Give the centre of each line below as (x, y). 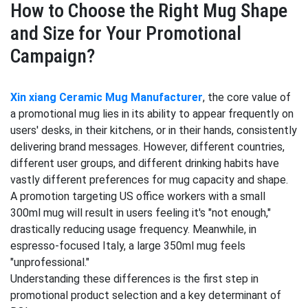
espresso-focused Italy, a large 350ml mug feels (128, 246)
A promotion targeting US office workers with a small (138, 196)
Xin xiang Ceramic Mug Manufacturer (107, 97)
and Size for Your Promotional (126, 33)
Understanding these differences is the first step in (134, 279)
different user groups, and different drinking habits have (145, 163)
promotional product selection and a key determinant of (146, 295)
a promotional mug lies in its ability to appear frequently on (152, 114)
